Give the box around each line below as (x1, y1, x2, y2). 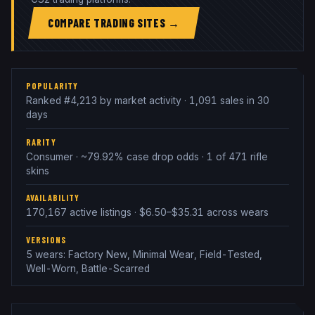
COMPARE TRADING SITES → (48, 15, 180, 30)
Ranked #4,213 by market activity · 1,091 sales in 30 (26, 95, 269, 107)
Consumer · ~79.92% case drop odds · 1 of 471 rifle (26, 150, 268, 162)
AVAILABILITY (26, 193, 80, 203)
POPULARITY (26, 81, 79, 91)
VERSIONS (26, 235, 66, 245)
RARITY (26, 136, 56, 147)
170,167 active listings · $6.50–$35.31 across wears (26, 207, 269, 219)
